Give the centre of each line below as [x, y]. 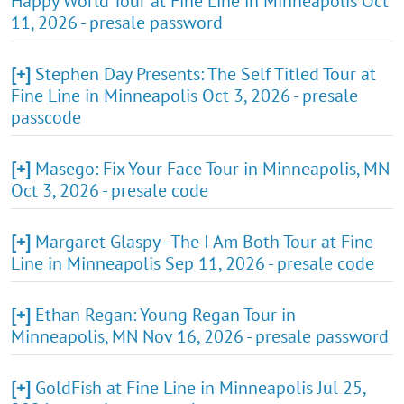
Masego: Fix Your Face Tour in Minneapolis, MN [212, 168]
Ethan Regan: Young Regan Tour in [165, 314]
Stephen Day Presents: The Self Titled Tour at [206, 73]
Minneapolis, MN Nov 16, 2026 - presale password [200, 336]
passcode [46, 117]
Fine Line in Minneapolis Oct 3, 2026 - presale [184, 95]
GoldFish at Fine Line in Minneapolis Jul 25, [200, 387]
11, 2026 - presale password [117, 22]
